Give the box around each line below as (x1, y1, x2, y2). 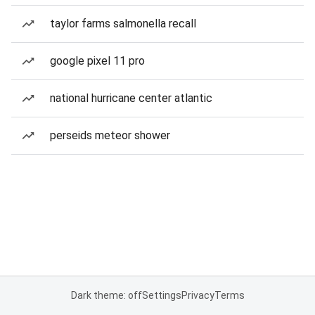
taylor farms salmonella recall (50, 17, 196, 30)
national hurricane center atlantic (50, 91, 212, 105)
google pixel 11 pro (50, 54, 145, 67)
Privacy (181, 290, 214, 301)
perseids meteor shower (50, 129, 170, 142)
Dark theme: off (70, 290, 142, 301)
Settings (141, 290, 181, 301)
